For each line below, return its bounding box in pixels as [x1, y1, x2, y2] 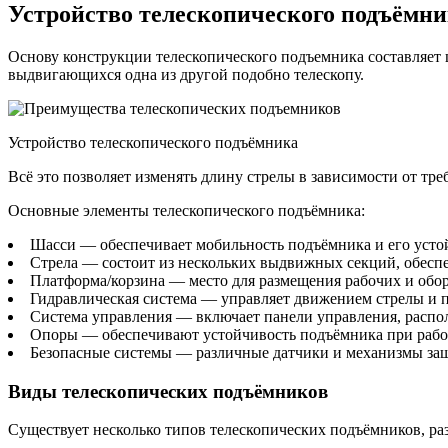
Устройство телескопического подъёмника [8, 134, 298, 151]
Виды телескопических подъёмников [8, 380, 328, 402]
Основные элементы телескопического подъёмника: [8, 202, 365, 219]
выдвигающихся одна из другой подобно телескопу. [8, 66, 364, 83]
